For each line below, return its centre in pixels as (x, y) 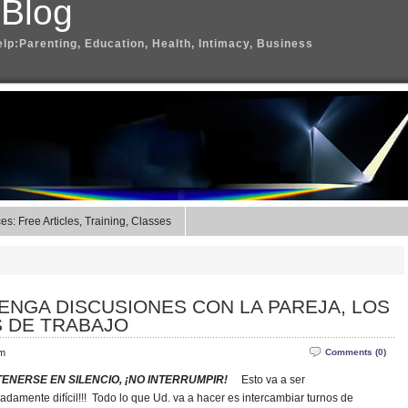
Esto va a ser (273, 380)
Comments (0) (356, 352)
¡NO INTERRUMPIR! (176, 380)
